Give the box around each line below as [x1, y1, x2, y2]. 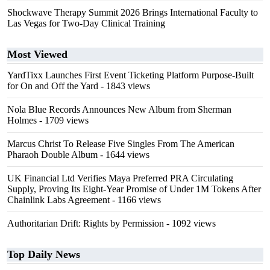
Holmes [7, 115, 37, 125]
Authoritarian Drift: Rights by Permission [7, 218, 164, 228]
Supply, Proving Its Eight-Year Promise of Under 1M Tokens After [7, 184, 261, 194]
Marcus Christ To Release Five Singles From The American [7, 139, 234, 149]
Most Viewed [7, 48, 67, 60]
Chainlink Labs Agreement [7, 195, 110, 205]
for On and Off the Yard [7, 81, 98, 91]
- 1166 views [110, 195, 161, 205]
